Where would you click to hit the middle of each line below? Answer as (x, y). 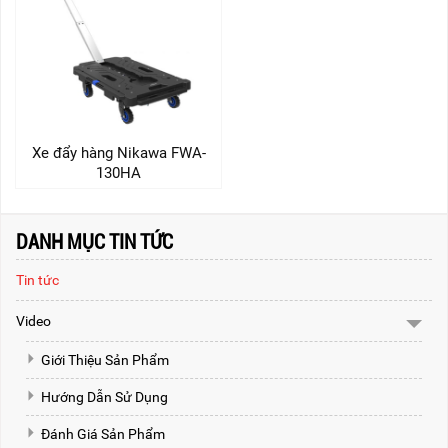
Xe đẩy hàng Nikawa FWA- (118, 152)
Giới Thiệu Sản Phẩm (105, 359)
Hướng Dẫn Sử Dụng (104, 396)
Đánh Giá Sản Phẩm (103, 433)
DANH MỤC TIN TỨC (94, 241)
